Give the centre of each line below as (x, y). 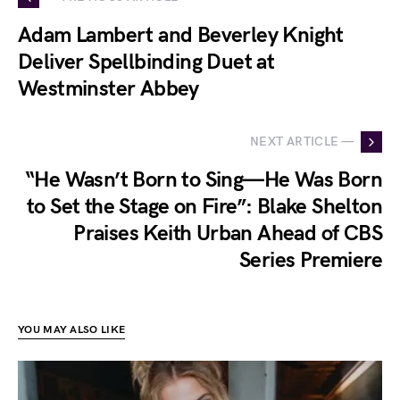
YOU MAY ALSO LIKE (72, 329)
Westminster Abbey (108, 88)
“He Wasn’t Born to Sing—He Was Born (204, 179)
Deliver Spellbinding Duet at (146, 62)
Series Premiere (311, 260)
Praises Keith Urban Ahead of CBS (228, 233)
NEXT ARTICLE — (302, 142)
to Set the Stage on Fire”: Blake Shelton (204, 206)
